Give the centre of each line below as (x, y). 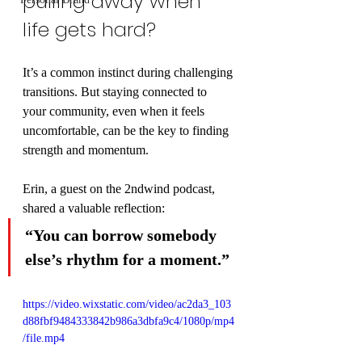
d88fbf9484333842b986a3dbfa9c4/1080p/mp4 (128, 321)
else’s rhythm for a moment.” (127, 259)
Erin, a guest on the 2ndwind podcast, (120, 189)
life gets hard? (89, 29)
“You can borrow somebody (123, 235)
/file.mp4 (44, 338)
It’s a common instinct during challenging (129, 72)
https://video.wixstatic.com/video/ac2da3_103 (127, 304)
